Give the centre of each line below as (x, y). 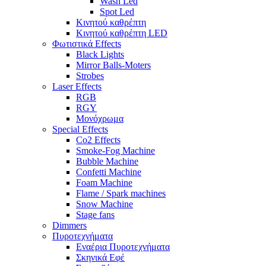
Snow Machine (104, 204)
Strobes (90, 76)
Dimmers (69, 225)
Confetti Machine (109, 172)
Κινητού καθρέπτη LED (122, 33)
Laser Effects (77, 86)
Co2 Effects (98, 140)
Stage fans (95, 215)
